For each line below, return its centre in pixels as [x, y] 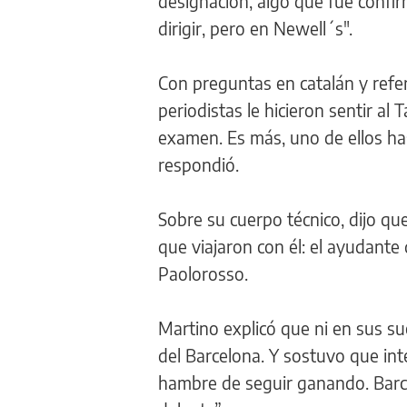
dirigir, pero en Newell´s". [255, 28]
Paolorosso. [203, 273]
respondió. [199, 164]
